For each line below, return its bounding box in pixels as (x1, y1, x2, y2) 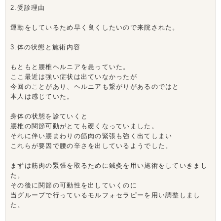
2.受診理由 (10, 4, 45, 11)
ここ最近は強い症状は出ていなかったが (10, 73, 138, 80)
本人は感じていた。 (10, 93, 74, 100)
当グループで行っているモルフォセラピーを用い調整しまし (10, 191, 201, 199)
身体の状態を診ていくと (10, 112, 88, 120)
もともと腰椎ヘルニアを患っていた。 (10, 63, 130, 71)
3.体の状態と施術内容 (10, 43, 81, 51)
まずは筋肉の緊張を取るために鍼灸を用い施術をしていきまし (10, 162, 208, 169)
